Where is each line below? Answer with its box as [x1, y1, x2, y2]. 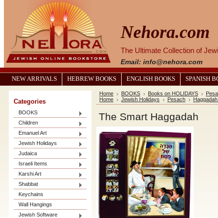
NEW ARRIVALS [12, 75, 57, 82]
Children [18, 120, 38, 126]
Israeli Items [18, 161, 47, 166]
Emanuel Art [18, 130, 47, 136]
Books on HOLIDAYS [148, 91, 198, 96]
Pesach [167, 96, 185, 102]
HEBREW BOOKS [67, 75, 116, 82]
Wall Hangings [18, 201, 52, 207]
